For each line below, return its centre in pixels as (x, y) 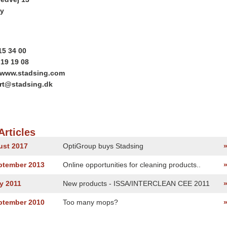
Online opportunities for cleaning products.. (132, 165)
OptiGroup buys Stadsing (103, 146)
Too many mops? (90, 202)
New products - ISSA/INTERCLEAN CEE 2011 (136, 183)
